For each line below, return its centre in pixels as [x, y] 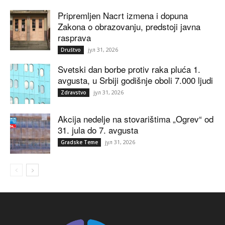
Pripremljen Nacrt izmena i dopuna [123, 16]
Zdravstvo [74, 93]
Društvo [71, 50]
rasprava [74, 38]
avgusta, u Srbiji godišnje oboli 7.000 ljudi [135, 80]
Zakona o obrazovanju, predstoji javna [129, 27]
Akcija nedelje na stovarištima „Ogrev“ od [136, 119]
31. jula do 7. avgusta [98, 130]
